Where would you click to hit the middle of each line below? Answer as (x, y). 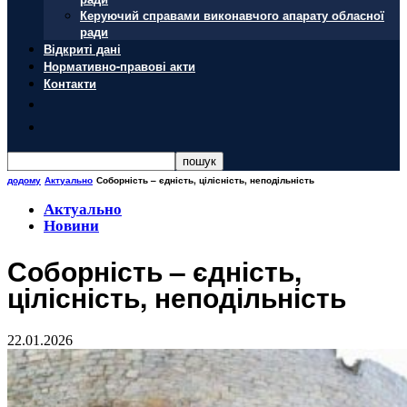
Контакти (70, 83)
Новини (71, 226)
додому (24, 180)
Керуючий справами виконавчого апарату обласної (232, 15)
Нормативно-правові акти (119, 66)
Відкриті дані (82, 49)
